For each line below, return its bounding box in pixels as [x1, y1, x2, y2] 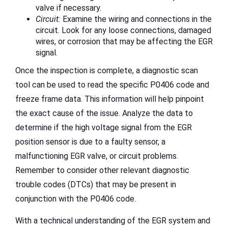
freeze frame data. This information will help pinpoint [15, 94, 204, 104]
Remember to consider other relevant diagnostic [15, 165, 189, 176]
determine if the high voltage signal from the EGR [15, 123, 192, 133]
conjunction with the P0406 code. [15, 194, 136, 204]
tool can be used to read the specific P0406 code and [15, 80, 209, 90]
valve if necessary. [36, 3, 101, 13]
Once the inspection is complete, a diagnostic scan [15, 66, 198, 76]
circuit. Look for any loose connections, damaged [36, 25, 211, 36]
